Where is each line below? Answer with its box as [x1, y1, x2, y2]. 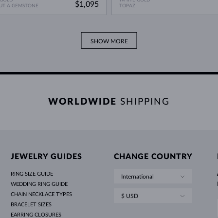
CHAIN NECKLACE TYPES [11, 192, 73, 198]
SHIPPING [120, 97, 170, 107]
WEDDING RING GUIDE [11, 182, 68, 187]
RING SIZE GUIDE [11, 171, 54, 177]
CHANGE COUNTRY [113, 153, 193, 161]
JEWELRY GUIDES [11, 153, 83, 161]
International [121, 174, 154, 180]
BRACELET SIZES [11, 202, 52, 208]
